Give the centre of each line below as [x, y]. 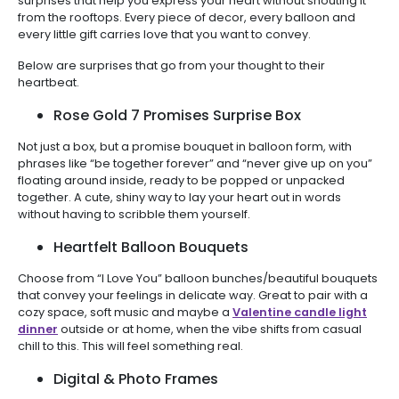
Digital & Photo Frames [136, 379]
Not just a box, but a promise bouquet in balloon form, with [185, 146]
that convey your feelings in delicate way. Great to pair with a [193, 295]
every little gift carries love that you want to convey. [164, 34]
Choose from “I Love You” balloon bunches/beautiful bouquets [198, 278]
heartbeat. [49, 82]
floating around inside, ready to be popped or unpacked [181, 180]
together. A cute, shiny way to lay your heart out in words [179, 197]
